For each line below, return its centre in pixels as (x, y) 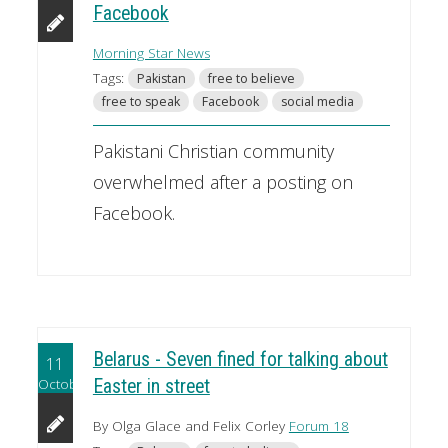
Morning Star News (151, 52)
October (63, 383)
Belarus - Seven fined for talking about (240, 360)
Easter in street (151, 387)
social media (317, 101)
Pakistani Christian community (213, 150)
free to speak (140, 101)
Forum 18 (318, 426)
